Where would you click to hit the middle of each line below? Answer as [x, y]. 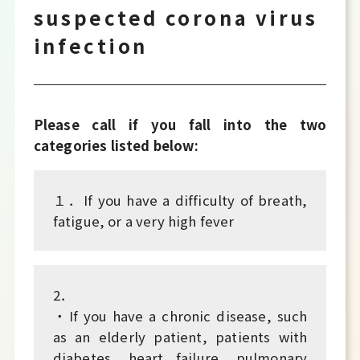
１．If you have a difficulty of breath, [180, 200]
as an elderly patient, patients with [180, 336]
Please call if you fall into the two [180, 125]
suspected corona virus [176, 18]
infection [91, 46]
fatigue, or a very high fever [143, 221]
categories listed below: [116, 146]
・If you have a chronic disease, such [180, 315]
